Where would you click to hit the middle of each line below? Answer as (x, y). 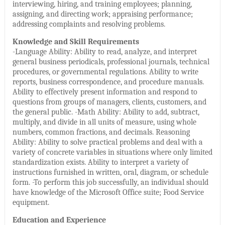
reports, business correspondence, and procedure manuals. (108, 82)
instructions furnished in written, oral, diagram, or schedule (110, 172)
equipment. (31, 202)
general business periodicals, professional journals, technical (111, 62)
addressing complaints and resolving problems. (89, 24)
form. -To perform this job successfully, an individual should (110, 182)
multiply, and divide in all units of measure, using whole (104, 122)
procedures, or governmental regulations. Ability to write (105, 72)
